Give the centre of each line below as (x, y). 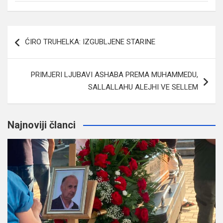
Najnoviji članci (42, 125)
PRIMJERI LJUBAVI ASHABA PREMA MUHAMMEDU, (114, 74)
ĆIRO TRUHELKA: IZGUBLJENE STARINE (90, 42)
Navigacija (37, 33)
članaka (29, 49)
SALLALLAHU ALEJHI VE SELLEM (143, 87)
